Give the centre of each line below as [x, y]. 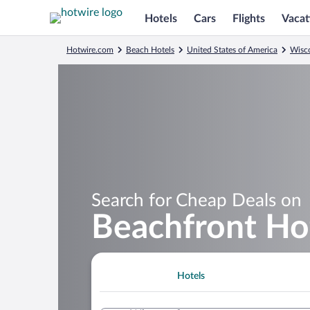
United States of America [232, 50]
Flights [249, 18]
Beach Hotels [150, 50]
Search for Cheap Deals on [197, 200]
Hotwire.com [90, 50]
